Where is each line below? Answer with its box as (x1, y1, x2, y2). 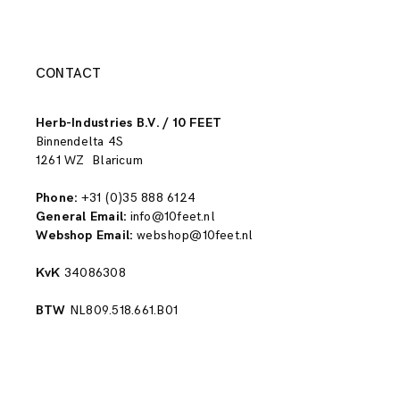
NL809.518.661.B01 (69, 303, 179, 319)
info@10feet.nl (129, 209, 215, 225)
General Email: (36, 209, 130, 225)
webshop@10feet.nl (136, 228, 254, 244)
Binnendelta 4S (36, 134, 124, 150)
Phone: (36, 190, 78, 206)
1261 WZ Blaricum (36, 153, 144, 169)
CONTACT (36, 65, 102, 83)
